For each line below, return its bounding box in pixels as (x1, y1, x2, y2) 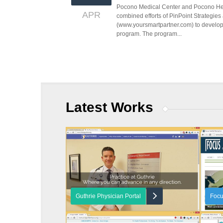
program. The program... (116, 30, 182, 37)
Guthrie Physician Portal (76, 193, 141, 200)
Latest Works (66, 100, 153, 115)
